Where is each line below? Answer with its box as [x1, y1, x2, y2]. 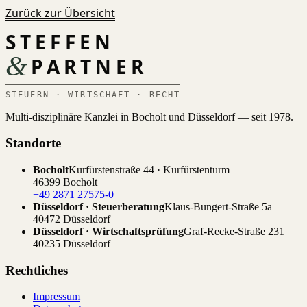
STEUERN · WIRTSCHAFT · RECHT [5, 89, 181, 99]
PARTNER [30, 53, 147, 80]
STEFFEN [5, 29, 115, 56]
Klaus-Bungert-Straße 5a [164, 200, 272, 212]
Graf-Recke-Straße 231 [184, 225, 284, 237]
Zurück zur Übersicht [5, 5, 115, 21]
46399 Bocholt [33, 175, 97, 188]
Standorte [5, 136, 61, 151]
